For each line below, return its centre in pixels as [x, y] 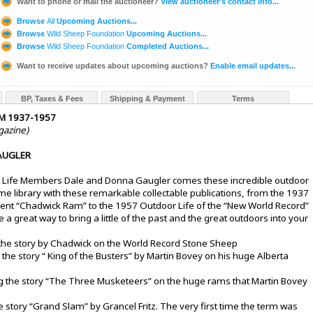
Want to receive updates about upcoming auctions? [112, 65]
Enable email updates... [252, 65]
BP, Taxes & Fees [52, 99]
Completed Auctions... [167, 46]
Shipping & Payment [147, 99]
